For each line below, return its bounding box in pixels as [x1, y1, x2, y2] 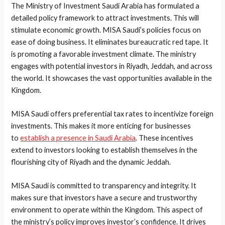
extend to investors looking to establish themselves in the [11, 145, 198, 154]
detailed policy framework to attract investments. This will [11, 13, 199, 22]
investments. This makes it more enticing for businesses [11, 121, 191, 130]
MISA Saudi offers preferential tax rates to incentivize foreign [11, 109, 214, 118]
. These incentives [136, 133, 194, 142]
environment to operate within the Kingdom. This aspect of [11, 205, 203, 214]
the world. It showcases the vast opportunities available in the [11, 73, 212, 82]
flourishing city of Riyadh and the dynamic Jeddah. [11, 157, 171, 166]
